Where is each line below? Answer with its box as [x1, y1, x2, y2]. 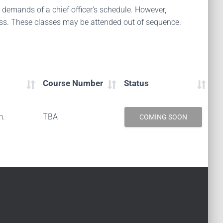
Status [124, 78, 149, 88]
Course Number [43, 78, 103, 88]
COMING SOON [139, 113, 187, 121]
